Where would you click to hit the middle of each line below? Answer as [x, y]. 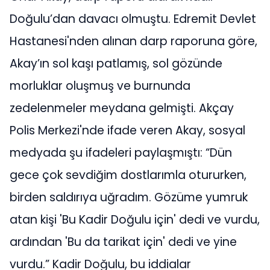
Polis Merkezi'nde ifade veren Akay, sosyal [127, 131]
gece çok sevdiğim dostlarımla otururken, [128, 175]
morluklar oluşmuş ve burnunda [100, 86]
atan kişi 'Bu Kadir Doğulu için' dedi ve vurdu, [135, 220]
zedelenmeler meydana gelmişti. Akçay [122, 108]
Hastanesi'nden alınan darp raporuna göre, [133, 42]
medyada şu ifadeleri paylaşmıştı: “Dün [121, 153]
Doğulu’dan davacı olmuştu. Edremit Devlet [133, 19]
